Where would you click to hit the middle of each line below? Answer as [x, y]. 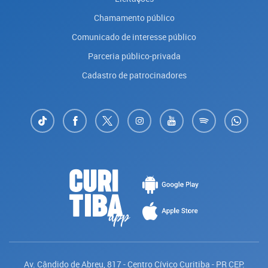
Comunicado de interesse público [134, 37]
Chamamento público [134, 18]
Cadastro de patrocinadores [134, 75]
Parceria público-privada [134, 56]
